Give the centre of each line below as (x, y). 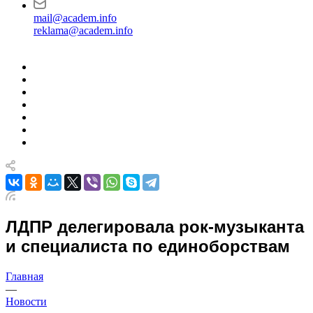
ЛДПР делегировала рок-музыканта (155, 226)
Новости (26, 301)
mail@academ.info (75, 18)
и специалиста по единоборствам (148, 246)
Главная (24, 276)
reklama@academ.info (83, 30)
